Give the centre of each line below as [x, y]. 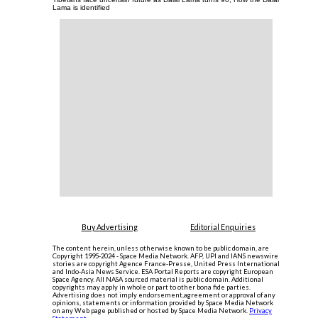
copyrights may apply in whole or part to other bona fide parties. [152, 287]
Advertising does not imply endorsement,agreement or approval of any [164, 295]
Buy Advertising [109, 226]
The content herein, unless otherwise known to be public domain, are [161, 248]
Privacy [261, 310]
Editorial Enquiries [223, 226]
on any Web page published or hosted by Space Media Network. [151, 310]
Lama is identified [81, 7]
